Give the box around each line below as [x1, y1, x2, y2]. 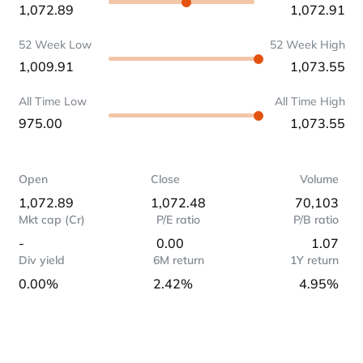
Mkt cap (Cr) [18, 212, 85, 227]
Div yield [18, 253, 65, 267]
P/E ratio [156, 212, 201, 227]
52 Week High [269, 37, 345, 52]
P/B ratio [293, 212, 339, 227]
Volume [299, 172, 339, 186]
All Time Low [18, 94, 87, 109]
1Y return [289, 253, 339, 267]
